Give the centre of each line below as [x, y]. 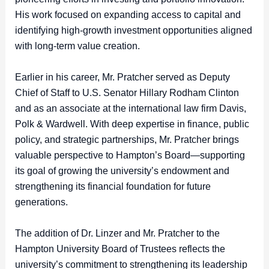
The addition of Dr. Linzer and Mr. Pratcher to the [117, 233]
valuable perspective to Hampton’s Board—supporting [130, 156]
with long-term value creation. [78, 46]
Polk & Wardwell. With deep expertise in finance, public [132, 124]
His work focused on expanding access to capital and [128, 15]
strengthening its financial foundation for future [113, 187]
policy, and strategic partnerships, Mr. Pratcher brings [127, 140]
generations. [42, 202]
